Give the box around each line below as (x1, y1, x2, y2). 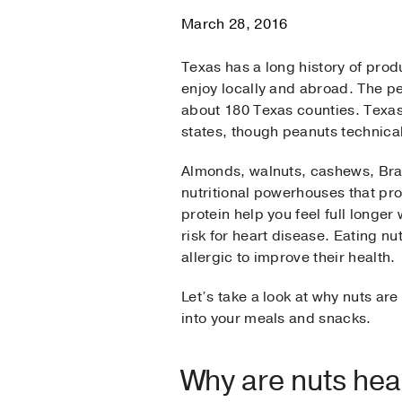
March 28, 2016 (181, 14, 288, 35)
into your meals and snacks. (181, 309, 371, 329)
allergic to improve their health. (181, 248, 396, 268)
